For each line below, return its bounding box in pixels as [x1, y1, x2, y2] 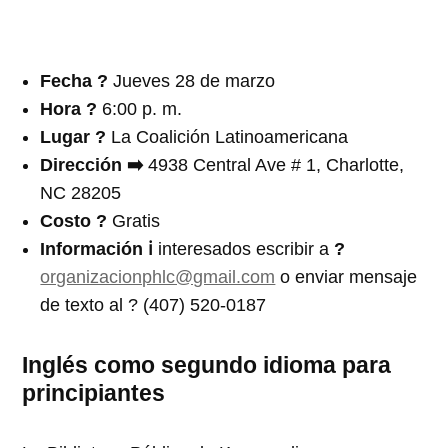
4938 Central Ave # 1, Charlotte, [148, 154, 405, 175]
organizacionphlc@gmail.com [40, 266, 276, 287]
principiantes [22, 379, 166, 406]
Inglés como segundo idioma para [22, 351, 392, 378]
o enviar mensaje [275, 266, 418, 287]
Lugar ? [40, 126, 112, 147]
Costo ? [40, 210, 113, 231]
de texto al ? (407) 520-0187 [40, 294, 267, 315]
